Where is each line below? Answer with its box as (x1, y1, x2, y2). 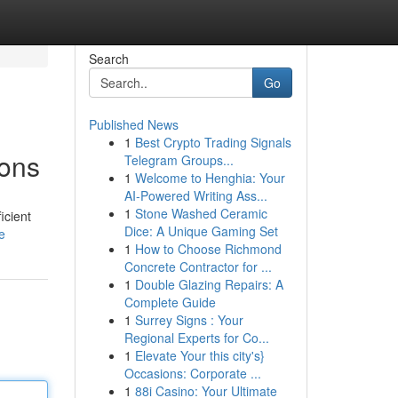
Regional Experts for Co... (123, 329, 269, 346)
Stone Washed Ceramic (134, 204, 267, 222)
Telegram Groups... (123, 151, 234, 169)
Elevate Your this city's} (134, 346, 265, 364)
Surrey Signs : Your (134, 311, 243, 329)
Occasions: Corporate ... (123, 364, 261, 382)
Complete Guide (123, 293, 216, 311)
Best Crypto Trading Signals (134, 133, 291, 151)
